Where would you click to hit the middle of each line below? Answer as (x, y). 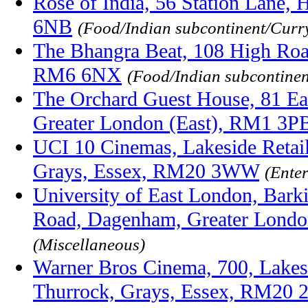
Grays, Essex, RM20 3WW (146, 171)
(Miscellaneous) (89, 244)
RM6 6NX (77, 75)
